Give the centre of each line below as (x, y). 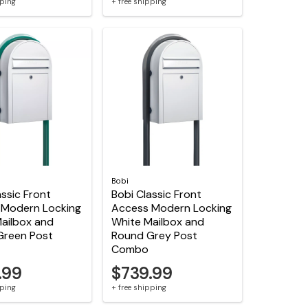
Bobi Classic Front (157, 194)
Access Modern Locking (172, 208)
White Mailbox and (158, 221)
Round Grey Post (155, 235)
